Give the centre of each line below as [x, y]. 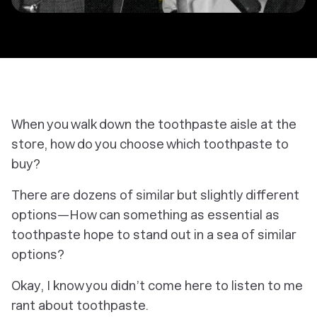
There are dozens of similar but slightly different [155, 195]
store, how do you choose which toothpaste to [150, 144]
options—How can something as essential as [145, 215]
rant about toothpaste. [80, 305]
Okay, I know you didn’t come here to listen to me [157, 286]
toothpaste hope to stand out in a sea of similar [154, 235]
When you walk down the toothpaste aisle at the [154, 124]
